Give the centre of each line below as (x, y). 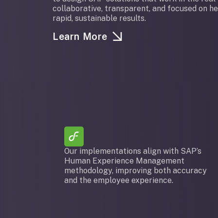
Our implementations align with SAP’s (133, 151)
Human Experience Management (124, 161)
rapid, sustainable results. (99, 18)
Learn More (80, 36)
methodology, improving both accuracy (136, 171)
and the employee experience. (119, 181)
